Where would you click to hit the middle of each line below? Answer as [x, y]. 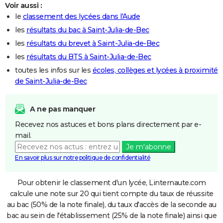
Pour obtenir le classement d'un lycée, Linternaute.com [111, 182]
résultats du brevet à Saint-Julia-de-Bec [93, 43]
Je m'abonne [148, 147]
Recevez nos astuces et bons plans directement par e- [108, 124]
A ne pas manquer [62, 109]
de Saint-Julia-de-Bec [51, 81]
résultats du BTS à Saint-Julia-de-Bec [89, 56]
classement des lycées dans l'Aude [81, 16]
